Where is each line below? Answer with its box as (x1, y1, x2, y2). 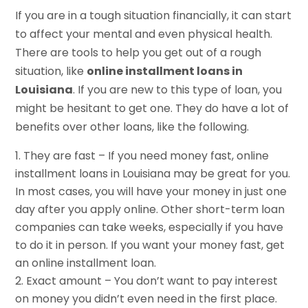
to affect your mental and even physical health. (15, 25, 273, 42)
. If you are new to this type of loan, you (73, 81, 283, 98)
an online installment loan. (15, 254, 157, 271)
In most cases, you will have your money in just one (15, 183, 287, 199)
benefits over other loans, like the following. (15, 118, 250, 135)
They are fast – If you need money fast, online (23, 147, 269, 164)
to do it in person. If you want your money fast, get (15, 236, 285, 253)
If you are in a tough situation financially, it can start (15, 7, 292, 23)
